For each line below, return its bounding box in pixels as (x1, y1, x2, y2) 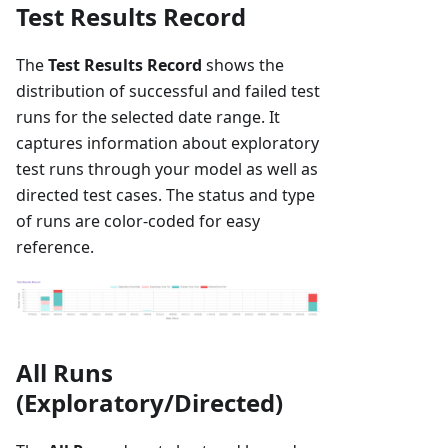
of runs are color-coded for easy (16, 209, 260, 232)
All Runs (16, 356, 113, 390)
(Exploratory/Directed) (16, 386, 283, 420)
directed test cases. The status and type (16, 183, 315, 206)
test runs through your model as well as (16, 157, 318, 180)
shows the (202, 53, 284, 76)
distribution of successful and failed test (16, 79, 320, 102)
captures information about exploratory (16, 131, 319, 154)
